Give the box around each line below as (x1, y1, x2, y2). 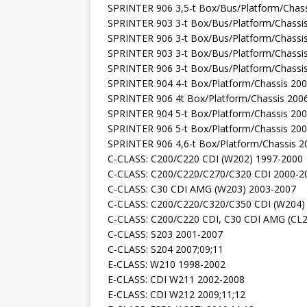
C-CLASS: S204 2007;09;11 (108, 243, 223, 256)
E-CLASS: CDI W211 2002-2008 (108, 273, 245, 286)
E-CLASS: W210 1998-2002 (108, 258, 225, 271)
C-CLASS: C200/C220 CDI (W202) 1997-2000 (108, 152, 303, 166)
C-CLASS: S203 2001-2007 (108, 228, 223, 241)
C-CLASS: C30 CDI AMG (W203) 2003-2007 (108, 182, 296, 196)
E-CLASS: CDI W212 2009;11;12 (108, 288, 245, 302)
